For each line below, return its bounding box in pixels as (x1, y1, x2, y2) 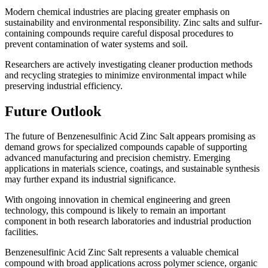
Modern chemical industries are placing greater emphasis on (5, 6, 230, 17)
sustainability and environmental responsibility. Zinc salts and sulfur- (5, 17, 262, 28)
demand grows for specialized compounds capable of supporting (5, 142, 247, 153)
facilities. (5, 227, 38, 237)
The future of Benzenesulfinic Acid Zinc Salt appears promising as (5, 131, 255, 142)
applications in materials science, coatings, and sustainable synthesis (5, 163, 260, 174)
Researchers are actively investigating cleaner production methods (5, 59, 252, 69)
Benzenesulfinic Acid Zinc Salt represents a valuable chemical (5, 247, 239, 258)
